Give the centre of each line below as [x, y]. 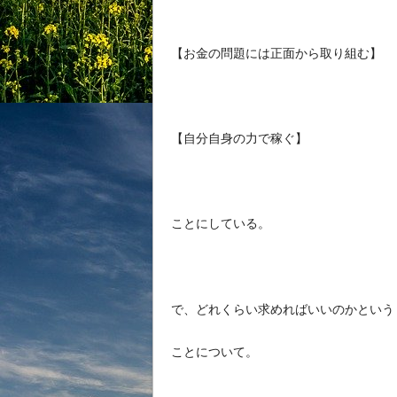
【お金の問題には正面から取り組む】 [276, 54]
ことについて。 [214, 351]
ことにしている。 [221, 224]
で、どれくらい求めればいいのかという [283, 309]
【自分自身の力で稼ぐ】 [239, 139]
